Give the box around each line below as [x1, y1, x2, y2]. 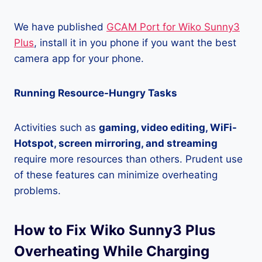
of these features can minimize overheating [14, 169, 218, 181]
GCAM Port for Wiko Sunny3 [106, 21, 240, 33]
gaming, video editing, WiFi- [99, 122, 237, 133]
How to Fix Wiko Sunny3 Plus [14, 222, 215, 239]
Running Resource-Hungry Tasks [14, 87, 177, 99]
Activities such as [14, 122, 99, 133]
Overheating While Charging [14, 243, 209, 260]
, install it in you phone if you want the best [34, 37, 236, 49]
